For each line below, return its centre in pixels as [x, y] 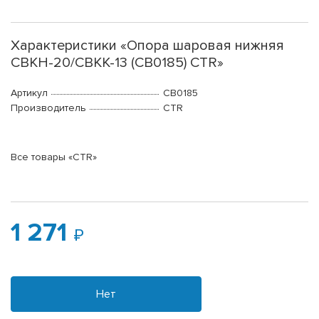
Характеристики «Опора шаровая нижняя [147, 46]
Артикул [29, 93]
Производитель [48, 108]
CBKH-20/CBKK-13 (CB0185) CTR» [117, 63]
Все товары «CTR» [54, 157]
